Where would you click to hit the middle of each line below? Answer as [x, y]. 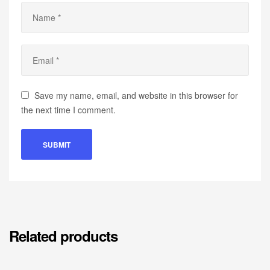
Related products [63, 236]
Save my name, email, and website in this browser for [137, 96]
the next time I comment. [68, 110]
